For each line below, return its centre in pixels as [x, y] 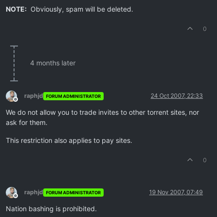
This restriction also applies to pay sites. [69, 140]
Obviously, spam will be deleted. [80, 9]
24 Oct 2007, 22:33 [177, 96]
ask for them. [27, 123]
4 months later [53, 63]
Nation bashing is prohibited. [51, 209]
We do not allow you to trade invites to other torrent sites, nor [102, 112]
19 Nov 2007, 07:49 [176, 192]
